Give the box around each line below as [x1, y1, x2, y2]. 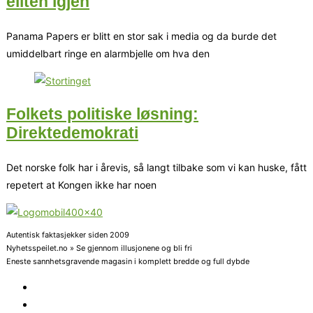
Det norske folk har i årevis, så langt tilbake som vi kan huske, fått [6, 161, 307, 174]
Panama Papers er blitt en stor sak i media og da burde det [6, 29, 277, 42]
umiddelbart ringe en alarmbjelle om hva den [6, 47, 210, 59]
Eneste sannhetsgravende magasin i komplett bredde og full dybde [6, 256, 249, 267]
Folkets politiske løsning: [6, 105, 198, 124]
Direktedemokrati [6, 124, 138, 143]
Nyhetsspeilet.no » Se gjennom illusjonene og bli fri [6, 243, 192, 254]
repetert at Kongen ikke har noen [6, 179, 156, 191]
